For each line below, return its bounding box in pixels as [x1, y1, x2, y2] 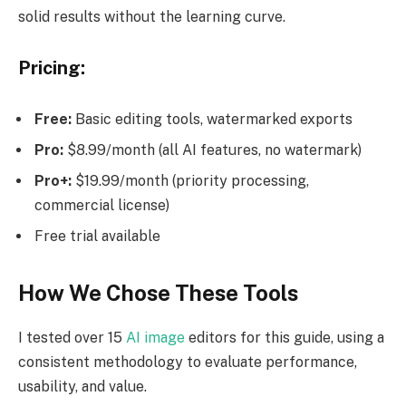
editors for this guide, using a [185, 329, 384, 347]
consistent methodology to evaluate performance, [18, 353, 357, 372]
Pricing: [18, 56, 85, 79]
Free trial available [34, 227, 160, 246]
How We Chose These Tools [18, 280, 298, 306]
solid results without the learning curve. [18, 7, 285, 25]
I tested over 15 [18, 329, 126, 347]
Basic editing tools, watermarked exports [72, 111, 353, 129]
